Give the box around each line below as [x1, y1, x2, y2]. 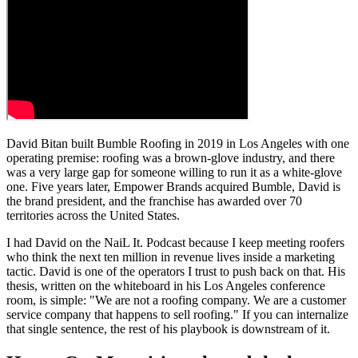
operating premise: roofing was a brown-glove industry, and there [6, 150, 335, 165]
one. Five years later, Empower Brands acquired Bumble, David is [6, 179, 340, 193]
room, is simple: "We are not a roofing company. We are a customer [6, 292, 346, 307]
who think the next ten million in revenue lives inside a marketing [6, 249, 335, 264]
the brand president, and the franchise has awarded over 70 [6, 193, 302, 208]
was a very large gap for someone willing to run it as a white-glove [6, 165, 342, 179]
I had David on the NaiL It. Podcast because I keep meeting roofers [6, 235, 344, 249]
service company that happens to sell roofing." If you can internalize [6, 307, 348, 321]
